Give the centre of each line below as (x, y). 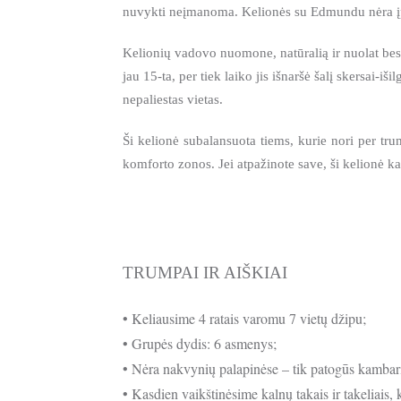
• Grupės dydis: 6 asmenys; (200, 343)
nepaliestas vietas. (173, 99)
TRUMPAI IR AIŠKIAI (205, 273)
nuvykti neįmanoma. (182, 11)
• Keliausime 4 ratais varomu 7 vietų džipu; (244, 318)
